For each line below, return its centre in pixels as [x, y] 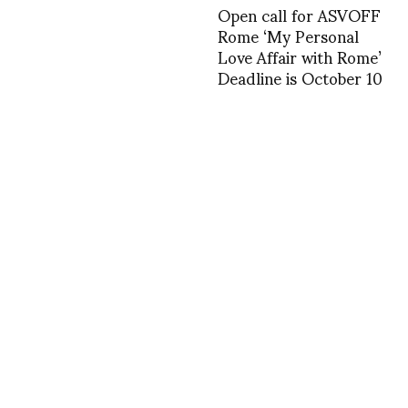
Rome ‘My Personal [288, 35]
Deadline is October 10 [300, 76]
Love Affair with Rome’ [300, 56]
